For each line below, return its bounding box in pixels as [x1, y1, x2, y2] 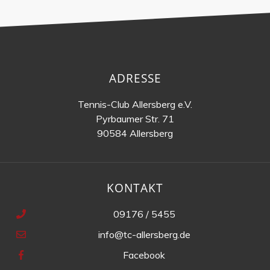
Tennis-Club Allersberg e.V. [78, 98, 192, 110]
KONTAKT [107, 179, 163, 196]
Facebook [123, 248, 165, 261]
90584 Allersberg [97, 127, 173, 139]
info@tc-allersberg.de [98, 228, 190, 240]
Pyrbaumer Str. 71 [96, 112, 174, 125]
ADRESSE [108, 69, 162, 86]
